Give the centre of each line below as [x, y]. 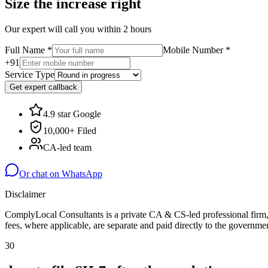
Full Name [26, 50]
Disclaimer [25, 194]
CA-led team [67, 147]
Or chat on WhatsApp [61, 173]
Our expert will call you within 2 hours [78, 29]
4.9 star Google [72, 114]
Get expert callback [43, 87]
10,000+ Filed [70, 130]
